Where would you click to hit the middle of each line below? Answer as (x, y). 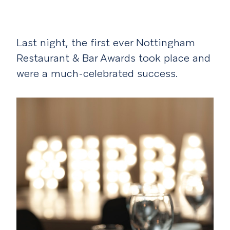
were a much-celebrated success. (97, 73)
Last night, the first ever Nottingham (106, 43)
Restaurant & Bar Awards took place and (113, 58)
